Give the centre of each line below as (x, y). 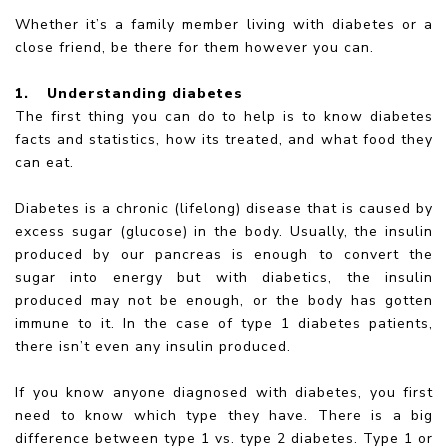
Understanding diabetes (145, 93)
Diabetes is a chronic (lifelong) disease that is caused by (224, 208)
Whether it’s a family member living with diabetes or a (224, 24)
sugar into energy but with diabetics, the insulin (224, 277)
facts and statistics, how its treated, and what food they (224, 139)
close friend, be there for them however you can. (194, 47)
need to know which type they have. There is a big (224, 415)
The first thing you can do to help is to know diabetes (224, 116)
